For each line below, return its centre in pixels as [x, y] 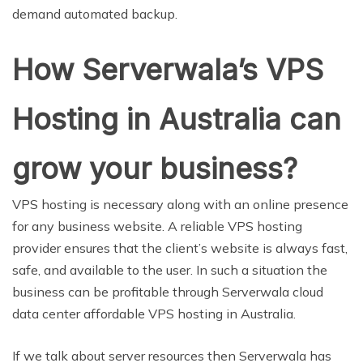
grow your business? [155, 168]
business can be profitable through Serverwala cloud [168, 291]
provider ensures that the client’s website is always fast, [180, 248]
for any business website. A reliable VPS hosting [157, 226]
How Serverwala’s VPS [168, 69]
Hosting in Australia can [177, 119]
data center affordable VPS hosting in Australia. [154, 313]
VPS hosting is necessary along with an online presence [180, 204]
